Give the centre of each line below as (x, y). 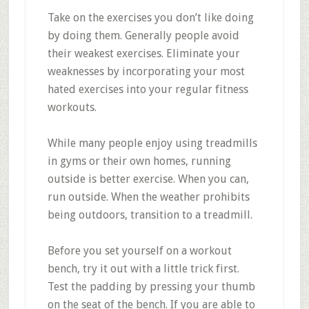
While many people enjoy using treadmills (152, 143)
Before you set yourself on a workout (139, 251)
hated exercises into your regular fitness (148, 89)
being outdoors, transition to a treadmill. (150, 215)
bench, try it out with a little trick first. (143, 269)
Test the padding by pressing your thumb (151, 287)
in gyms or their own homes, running (139, 161)
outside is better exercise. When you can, (148, 179)
